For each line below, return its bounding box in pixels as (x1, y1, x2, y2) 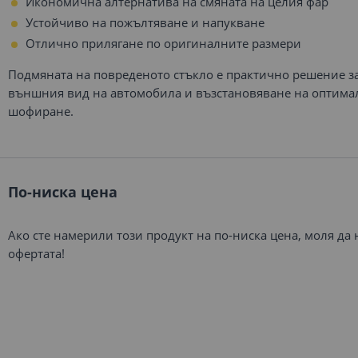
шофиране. (8, 103, 74, 119)
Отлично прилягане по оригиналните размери (26, 35, 301, 51)
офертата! (8, 245, 65, 261)
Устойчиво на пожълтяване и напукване (26, 14, 265, 30)
